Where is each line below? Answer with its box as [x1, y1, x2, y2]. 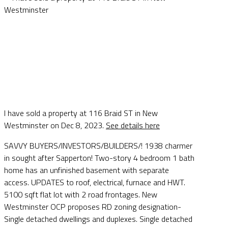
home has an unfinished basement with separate [4, 164, 169, 177]
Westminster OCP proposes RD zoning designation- [4, 201, 181, 213]
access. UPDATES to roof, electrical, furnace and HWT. [4, 176, 185, 189]
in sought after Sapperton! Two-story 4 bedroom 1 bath [4, 152, 194, 164]
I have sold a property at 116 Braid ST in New [4, 107, 158, 120]
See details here [106, 119, 160, 132]
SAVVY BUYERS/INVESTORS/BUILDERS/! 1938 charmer [4, 139, 192, 152]
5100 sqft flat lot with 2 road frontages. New [4, 188, 157, 201]
